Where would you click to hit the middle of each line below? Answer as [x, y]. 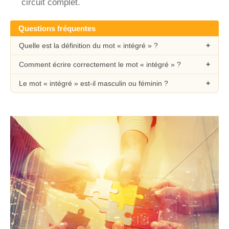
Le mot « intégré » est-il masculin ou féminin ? [94, 83]
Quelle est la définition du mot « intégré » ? [88, 45]
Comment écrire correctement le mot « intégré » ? [100, 64]
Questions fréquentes [57, 28]
